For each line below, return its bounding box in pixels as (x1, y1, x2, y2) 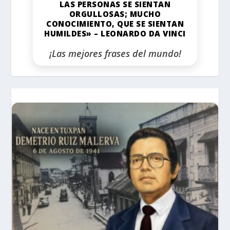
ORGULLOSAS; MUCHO (69, 9, 161, 20)
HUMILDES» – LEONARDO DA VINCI (44, 28, 186, 39)
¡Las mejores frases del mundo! (49, 47, 181, 60)
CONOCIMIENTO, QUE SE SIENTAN (46, 18, 184, 29)
